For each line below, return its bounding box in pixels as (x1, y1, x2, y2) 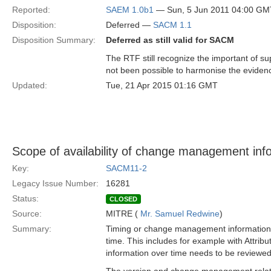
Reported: (12, 5, 50, 15)
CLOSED (109, 195, 137, 203)
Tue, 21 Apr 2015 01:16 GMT (106, 80, 218, 90)
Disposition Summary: (12, 35, 96, 45)
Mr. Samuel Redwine (140, 209, 220, 218)
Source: (12, 209, 42, 218)
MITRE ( (106, 209, 140, 218)
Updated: (12, 80, 47, 90)
